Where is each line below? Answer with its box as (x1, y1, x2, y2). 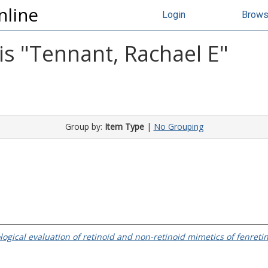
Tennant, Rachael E (29, 39, 220, 68)
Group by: (65, 121, 105, 132)
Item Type (104, 121, 144, 132)
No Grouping (153, 121, 203, 132)
